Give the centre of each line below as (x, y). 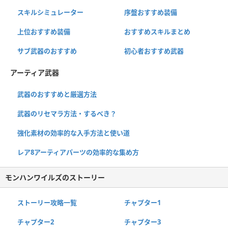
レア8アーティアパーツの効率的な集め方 (78, 152)
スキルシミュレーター (50, 12)
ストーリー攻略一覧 (47, 203)
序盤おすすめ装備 (150, 12)
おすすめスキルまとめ (157, 32)
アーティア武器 (35, 73)
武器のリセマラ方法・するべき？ (67, 114)
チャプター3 (142, 222)
